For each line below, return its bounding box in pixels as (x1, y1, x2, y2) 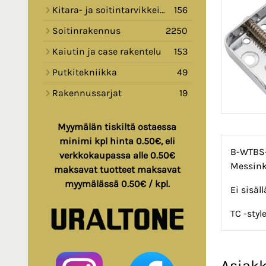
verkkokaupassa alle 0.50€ (59, 150, 175, 161)
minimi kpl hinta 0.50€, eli (59, 135, 175, 147)
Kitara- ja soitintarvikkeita (52, 4, 160, 16)
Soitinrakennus (52, 25, 121, 37)
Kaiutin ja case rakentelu (52, 46, 161, 58)
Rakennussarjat (52, 87, 122, 99)
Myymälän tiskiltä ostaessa (58, 121, 176, 133)
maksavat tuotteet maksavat (53, 164, 180, 176)
